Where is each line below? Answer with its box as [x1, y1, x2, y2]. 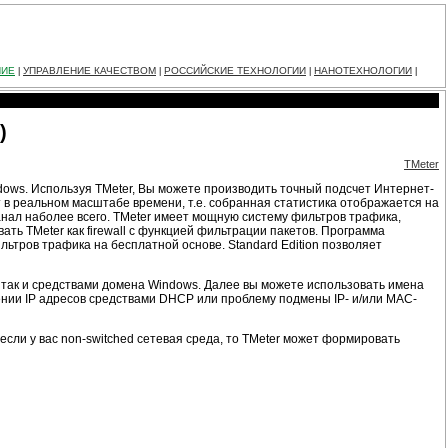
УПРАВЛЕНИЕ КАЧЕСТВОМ [23, 65, 156, 76]
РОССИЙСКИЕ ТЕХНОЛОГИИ [164, 65, 306, 76]
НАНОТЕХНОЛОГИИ [314, 65, 412, 76]
